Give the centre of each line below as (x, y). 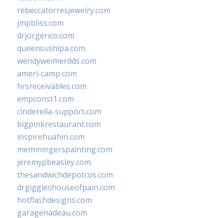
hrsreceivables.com (52, 86)
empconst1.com (45, 99)
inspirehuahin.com (51, 137)
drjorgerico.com (46, 36)
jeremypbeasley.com (54, 162)
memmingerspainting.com (65, 149)
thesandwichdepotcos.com (65, 175)
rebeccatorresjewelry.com (64, 10)
